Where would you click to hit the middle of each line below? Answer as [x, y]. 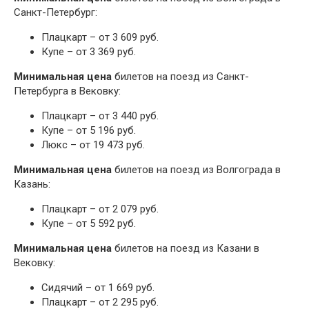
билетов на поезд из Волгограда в [196, 170]
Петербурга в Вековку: [67, 91]
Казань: [32, 185]
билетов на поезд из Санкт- [180, 77]
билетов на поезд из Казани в [186, 249]
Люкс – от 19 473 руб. [93, 145]
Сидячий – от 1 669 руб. [98, 288]
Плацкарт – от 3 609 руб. [100, 38]
